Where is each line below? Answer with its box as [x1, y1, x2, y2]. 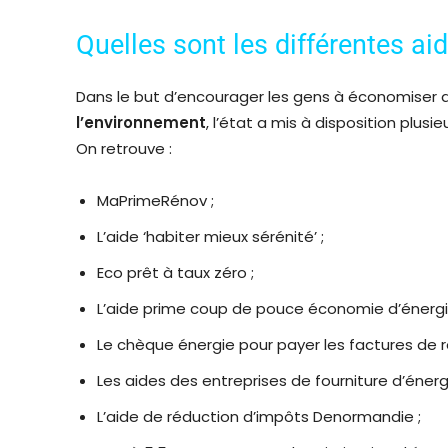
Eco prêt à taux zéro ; [97, 261, 254, 283]
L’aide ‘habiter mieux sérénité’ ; [97, 225, 324, 247]
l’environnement [76, 111, 206, 133]
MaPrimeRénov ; [97, 189, 214, 211]
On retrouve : [76, 137, 172, 159]
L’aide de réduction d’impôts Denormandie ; [97, 405, 421, 427]
